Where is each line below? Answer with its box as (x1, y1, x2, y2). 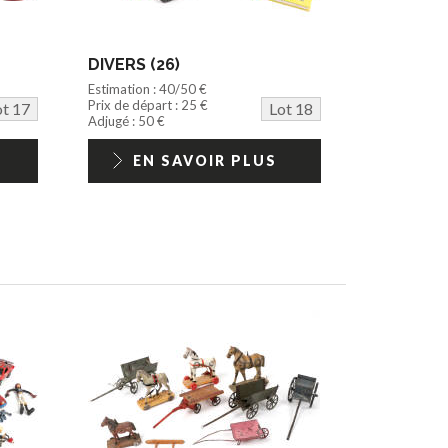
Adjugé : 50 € (88, 112, 166, 129)
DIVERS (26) (88, 54, 181, 74)
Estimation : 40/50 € (88, 80, 208, 97)
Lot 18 (268, 98, 313, 118)
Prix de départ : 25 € (88, 96, 209, 113)
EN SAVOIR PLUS (132, 151, 277, 169)
